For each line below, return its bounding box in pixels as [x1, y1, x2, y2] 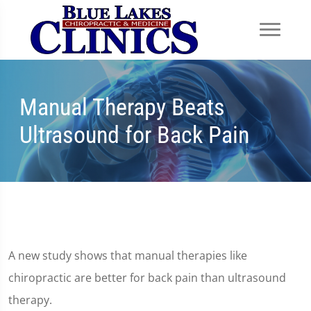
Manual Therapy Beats [19, 93, 225, 121]
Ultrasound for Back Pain [19, 121, 249, 149]
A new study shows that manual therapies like [8, 248, 247, 263]
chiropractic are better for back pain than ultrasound [8, 270, 286, 285]
